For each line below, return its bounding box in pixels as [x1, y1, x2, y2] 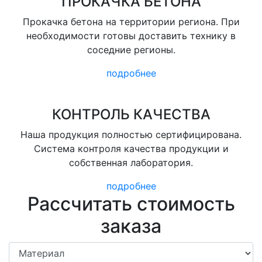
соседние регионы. [87, 44, 175, 56]
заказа [101, 215, 161, 237]
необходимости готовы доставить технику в [26, 30, 236, 42]
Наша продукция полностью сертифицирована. [20, 129, 242, 140]
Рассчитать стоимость [27, 192, 235, 215]
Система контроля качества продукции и [33, 143, 229, 154]
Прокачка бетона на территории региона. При [22, 16, 240, 27]
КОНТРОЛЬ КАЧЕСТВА [51, 106, 211, 123]
